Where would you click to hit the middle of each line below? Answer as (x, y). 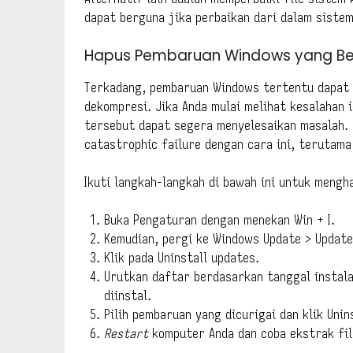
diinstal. (128, 295)
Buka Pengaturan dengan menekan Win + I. (219, 219)
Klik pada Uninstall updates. (182, 257)
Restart (126, 333)
